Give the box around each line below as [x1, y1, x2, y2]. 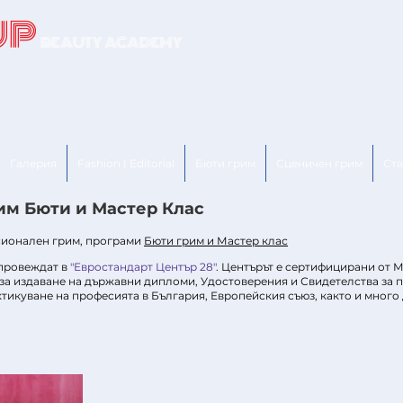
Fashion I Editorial [77, 157, 175, 170]
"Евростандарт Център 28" [70, 260, 216, 273]
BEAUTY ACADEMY [40, 32, 224, 53]
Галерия [10, 157, 57, 170]
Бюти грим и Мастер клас [144, 234, 288, 247]
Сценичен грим [276, 157, 363, 170]
